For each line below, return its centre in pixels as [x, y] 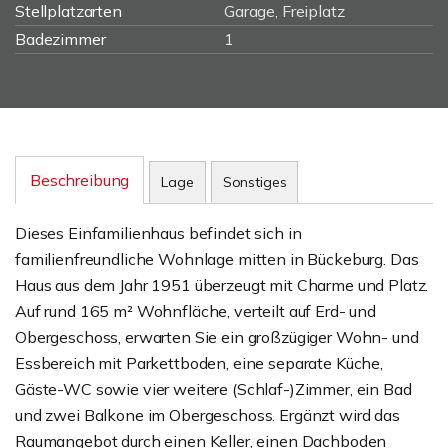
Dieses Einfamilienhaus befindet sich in [158, 233]
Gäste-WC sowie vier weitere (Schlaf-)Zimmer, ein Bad [213, 389]
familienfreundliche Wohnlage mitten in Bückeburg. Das [217, 259]
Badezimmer [60, 39]
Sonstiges [254, 182]
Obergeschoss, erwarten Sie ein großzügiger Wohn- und [217, 337]
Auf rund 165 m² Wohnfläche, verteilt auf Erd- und [195, 311]
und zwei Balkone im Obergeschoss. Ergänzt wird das [207, 415]
